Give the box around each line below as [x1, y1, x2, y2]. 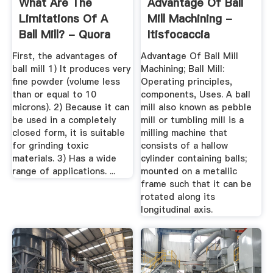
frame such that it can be [141, 177, 252, 190]
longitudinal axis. [141, 203, 213, 216]
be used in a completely [12, 113, 116, 126]
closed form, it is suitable [12, 126, 125, 139]
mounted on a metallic [141, 165, 238, 177]
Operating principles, [141, 75, 233, 88]
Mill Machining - [147, 11, 233, 27]
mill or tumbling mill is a [141, 113, 244, 126]
